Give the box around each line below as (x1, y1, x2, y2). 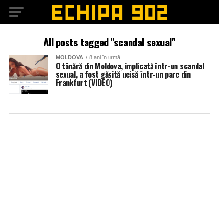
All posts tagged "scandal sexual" (44, 34, 175, 49)
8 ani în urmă (89, 54, 120, 60)
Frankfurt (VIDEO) (55, 77, 112, 88)
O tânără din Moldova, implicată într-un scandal (55, 60, 204, 72)
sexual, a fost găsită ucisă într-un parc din (55, 68, 191, 80)
